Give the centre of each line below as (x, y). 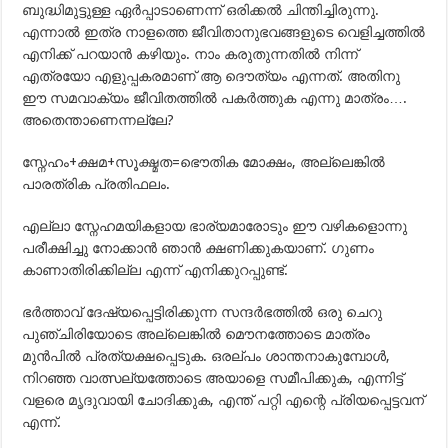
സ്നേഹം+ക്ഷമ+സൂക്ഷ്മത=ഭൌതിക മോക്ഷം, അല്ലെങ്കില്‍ (204, 162)
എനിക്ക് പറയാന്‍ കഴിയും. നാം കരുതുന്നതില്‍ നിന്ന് (190, 54)
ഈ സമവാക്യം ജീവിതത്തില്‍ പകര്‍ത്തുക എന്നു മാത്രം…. (215, 98)
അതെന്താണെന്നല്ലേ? (98, 120)
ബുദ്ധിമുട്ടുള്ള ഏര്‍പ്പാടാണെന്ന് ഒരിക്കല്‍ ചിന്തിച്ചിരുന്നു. (201, 10)
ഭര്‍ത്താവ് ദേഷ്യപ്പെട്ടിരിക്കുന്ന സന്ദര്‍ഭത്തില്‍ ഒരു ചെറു (202, 312)
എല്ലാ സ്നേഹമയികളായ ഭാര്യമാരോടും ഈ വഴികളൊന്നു (215, 226)
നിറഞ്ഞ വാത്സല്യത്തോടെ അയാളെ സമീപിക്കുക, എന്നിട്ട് (213, 378)
